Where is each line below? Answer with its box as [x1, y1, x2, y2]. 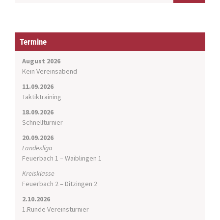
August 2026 [22, 56, 60, 66]
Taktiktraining [22, 92, 61, 102]
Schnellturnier [22, 118, 63, 127]
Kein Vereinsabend [22, 67, 77, 76]
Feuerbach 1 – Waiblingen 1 [22, 154, 102, 163]
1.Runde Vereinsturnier [22, 205, 89, 214]
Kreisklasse [22, 169, 55, 178]
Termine [20, 37, 47, 47]
